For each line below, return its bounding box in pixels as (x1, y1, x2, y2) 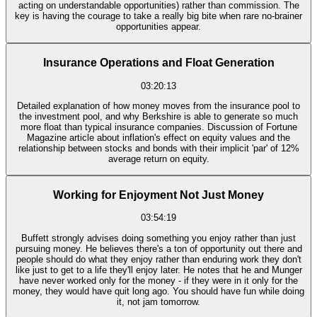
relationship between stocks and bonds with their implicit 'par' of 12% (18, 142, 299, 154)
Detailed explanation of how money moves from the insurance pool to (17, 100, 300, 111)
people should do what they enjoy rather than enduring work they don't (16, 253, 301, 265)
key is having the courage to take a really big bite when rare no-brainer (15, 11, 302, 22)
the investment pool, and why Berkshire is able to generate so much (19, 110, 298, 122)
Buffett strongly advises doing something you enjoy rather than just (21, 232, 296, 243)
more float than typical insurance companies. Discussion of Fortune (20, 121, 297, 132)
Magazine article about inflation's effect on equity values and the (27, 132, 290, 143)
